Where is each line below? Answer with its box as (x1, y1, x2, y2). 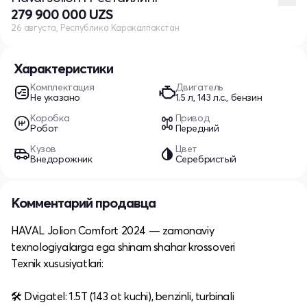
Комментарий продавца (11, 194, 156, 212)
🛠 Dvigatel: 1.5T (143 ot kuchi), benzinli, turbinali (11, 289, 234, 304)
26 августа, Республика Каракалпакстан (11, 22, 180, 34)
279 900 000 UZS (11, 5, 112, 23)
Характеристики (14, 60, 113, 77)
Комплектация (30, 81, 95, 94)
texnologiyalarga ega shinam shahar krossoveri (11, 240, 236, 254)
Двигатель (175, 81, 223, 94)
